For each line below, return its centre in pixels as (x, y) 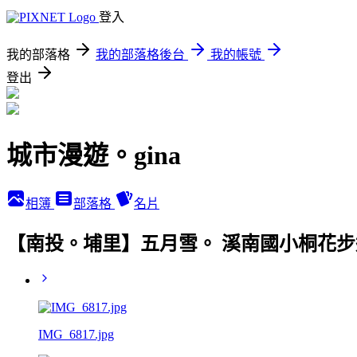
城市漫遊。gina (94, 156)
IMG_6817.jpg (76, 334)
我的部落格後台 (140, 55)
